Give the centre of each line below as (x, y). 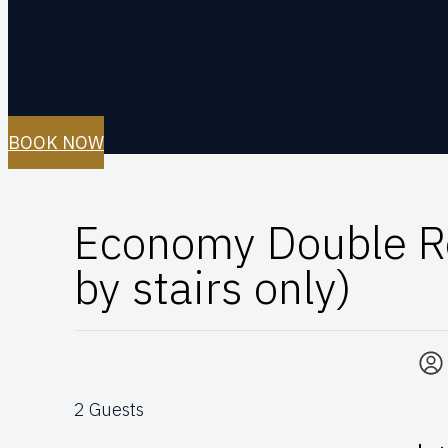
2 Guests (109, 410)
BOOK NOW (56, 142)
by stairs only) (213, 287)
